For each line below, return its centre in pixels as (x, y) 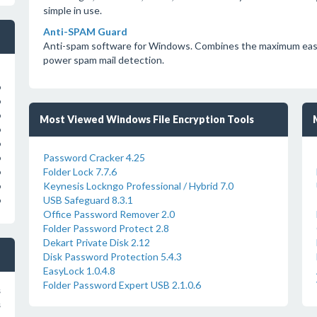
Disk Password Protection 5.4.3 (112, 257)
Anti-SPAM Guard (85, 31)
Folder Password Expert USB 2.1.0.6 (122, 285)
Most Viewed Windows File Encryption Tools (146, 119)
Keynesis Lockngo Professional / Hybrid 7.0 (138, 186)
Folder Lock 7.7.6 (80, 172)
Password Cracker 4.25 (94, 157)
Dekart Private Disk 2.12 (96, 242)
